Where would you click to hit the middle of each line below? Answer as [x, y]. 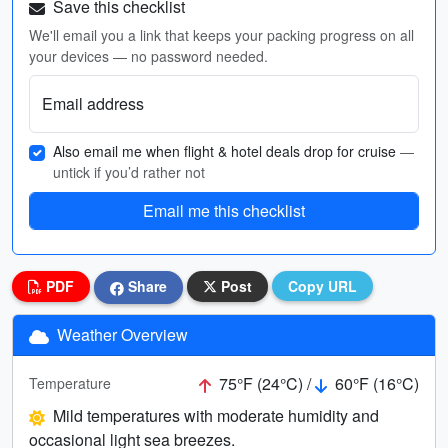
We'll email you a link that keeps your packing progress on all [221, 35]
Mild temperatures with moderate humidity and [216, 415]
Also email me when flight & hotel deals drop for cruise [226, 151]
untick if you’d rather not [129, 172]
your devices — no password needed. [148, 56]
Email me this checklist [224, 210]
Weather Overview [120, 334]
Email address [93, 103]
